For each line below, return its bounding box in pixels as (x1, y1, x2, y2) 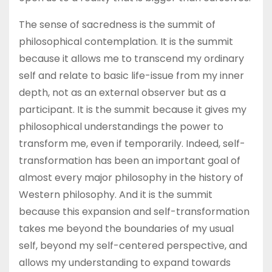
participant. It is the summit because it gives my (19, 103, 246, 117)
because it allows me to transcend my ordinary (19, 52, 244, 66)
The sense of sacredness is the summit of (19, 18, 216, 32)
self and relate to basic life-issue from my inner (19, 69, 244, 83)
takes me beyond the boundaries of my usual (19, 222, 234, 236)
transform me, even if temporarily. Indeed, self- (19, 137, 245, 151)
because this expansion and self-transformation (19, 205, 250, 219)
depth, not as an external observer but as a (19, 86, 226, 100)
